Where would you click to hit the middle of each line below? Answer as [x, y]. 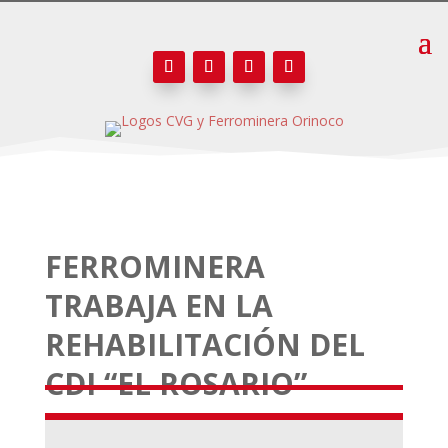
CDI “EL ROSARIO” [175, 383]
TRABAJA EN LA [158, 305]
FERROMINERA [154, 266]
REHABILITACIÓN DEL [204, 344]
